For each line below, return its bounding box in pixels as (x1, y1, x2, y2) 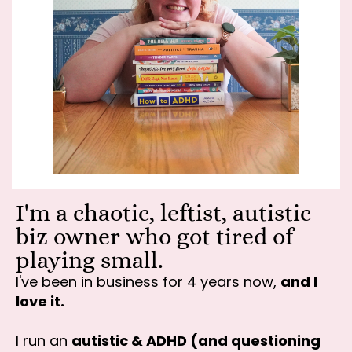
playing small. (16, 247, 163, 274)
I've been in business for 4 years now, (16, 272, 280, 292)
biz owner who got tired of (16, 223, 293, 251)
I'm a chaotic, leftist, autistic (16, 200, 311, 227)
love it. (16, 291, 64, 312)
